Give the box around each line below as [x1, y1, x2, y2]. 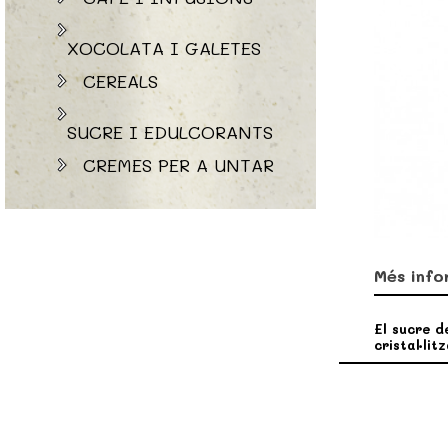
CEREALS [83, 68, 158, 93]
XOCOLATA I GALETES [67, 35, 261, 60]
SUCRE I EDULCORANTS [67, 119, 273, 144]
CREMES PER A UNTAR [83, 152, 274, 177]
